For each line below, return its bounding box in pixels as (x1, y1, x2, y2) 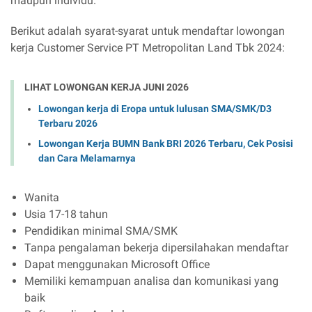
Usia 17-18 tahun (24, 207, 108, 221)
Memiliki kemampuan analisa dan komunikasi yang (24, 274, 279, 288)
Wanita (24, 190, 59, 204)
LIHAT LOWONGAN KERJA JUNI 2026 (24, 81, 189, 93)
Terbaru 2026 (38, 117, 97, 129)
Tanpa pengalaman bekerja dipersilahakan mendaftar (24, 240, 288, 254)
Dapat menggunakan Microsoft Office (24, 257, 210, 271)
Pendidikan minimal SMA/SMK (24, 224, 178, 237)
